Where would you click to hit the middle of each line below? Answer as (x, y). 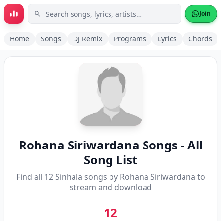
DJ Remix (88, 39)
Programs (130, 39)
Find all (30, 177)
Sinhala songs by (86, 177)
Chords (200, 39)
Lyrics (167, 39)
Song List (110, 160)
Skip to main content (51, 14)
